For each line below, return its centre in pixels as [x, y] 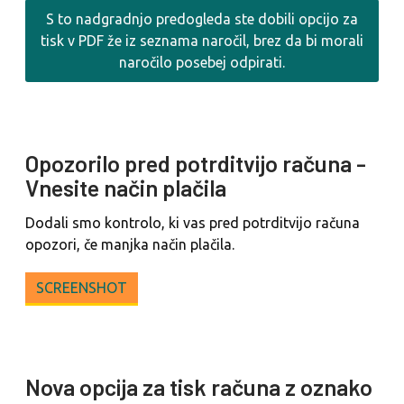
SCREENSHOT [82, 287]
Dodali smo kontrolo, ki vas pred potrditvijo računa [193, 222]
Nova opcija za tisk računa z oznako [199, 387]
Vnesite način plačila [126, 188]
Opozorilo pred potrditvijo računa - [196, 164]
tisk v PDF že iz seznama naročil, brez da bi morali [202, 40]
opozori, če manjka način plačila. [130, 244]
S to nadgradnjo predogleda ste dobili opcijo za [202, 18]
